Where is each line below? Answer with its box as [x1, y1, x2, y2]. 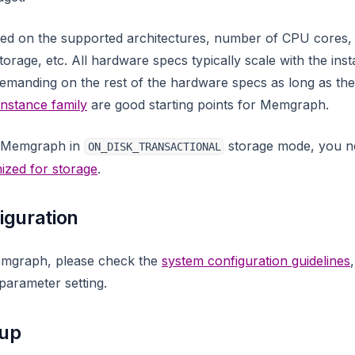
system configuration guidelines [162, 253, 350, 269]
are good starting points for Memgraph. [87, 97, 329, 113]
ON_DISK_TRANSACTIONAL [87, 140, 221, 153]
